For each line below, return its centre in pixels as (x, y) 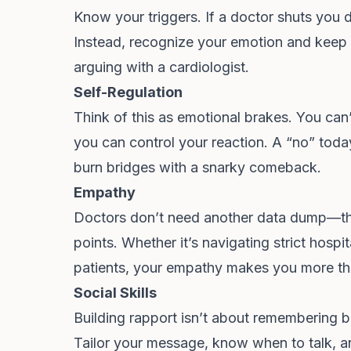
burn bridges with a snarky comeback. (197, 167)
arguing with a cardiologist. (161, 67)
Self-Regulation (128, 92)
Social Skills (115, 293)
